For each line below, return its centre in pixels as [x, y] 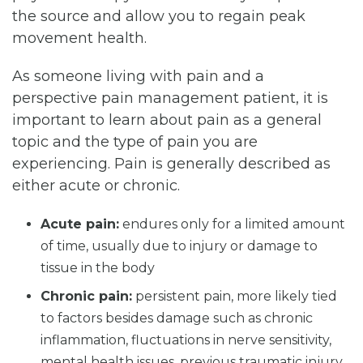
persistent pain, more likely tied [235, 296]
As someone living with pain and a [138, 76]
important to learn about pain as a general [167, 120]
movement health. [79, 38]
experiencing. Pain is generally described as [171, 163]
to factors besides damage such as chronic [177, 318]
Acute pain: [80, 224]
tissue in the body [98, 267]
